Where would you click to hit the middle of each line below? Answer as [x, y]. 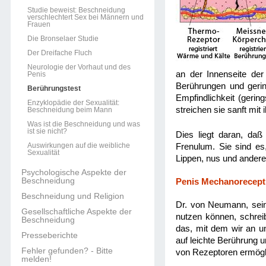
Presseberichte [50, 235]
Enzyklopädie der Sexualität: [73, 103]
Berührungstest [54, 88]
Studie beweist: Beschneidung [76, 10]
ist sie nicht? [47, 131]
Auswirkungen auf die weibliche [79, 145]
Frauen [39, 24]
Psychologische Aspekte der [74, 172]
